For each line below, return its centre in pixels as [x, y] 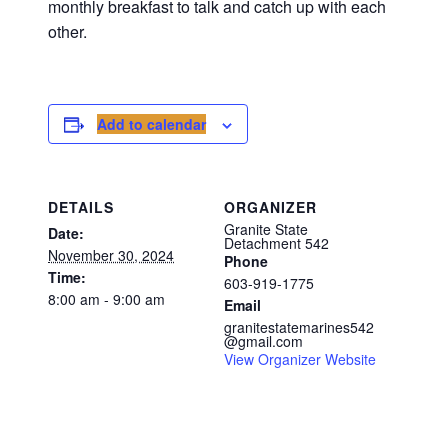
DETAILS [81, 207]
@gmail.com [263, 341]
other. [67, 32]
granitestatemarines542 [299, 327]
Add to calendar [151, 124]
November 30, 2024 [111, 255]
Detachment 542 [276, 243]
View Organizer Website [300, 359]
